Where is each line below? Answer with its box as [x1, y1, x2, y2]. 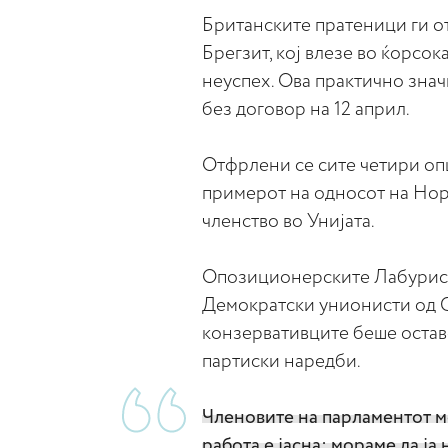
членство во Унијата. [202, 211, 375, 231]
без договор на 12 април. [202, 99, 410, 119]
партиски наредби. [202, 351, 361, 371]
